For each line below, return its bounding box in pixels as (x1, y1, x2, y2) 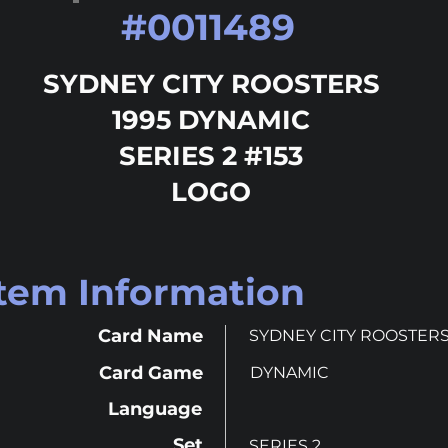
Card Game (99, 362, 203, 384)
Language (108, 398, 202, 420)
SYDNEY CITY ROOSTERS (42, 68, 380, 100)
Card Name (98, 325, 203, 347)
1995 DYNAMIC (112, 104, 310, 136)
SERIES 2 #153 (119, 140, 303, 172)
